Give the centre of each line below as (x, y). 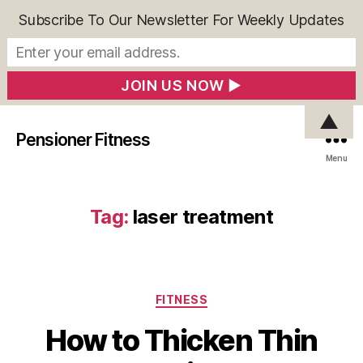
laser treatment (203, 217)
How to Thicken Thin (181, 340)
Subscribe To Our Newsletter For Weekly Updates (181, 19)
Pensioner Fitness (83, 139)
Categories (217, 296)
